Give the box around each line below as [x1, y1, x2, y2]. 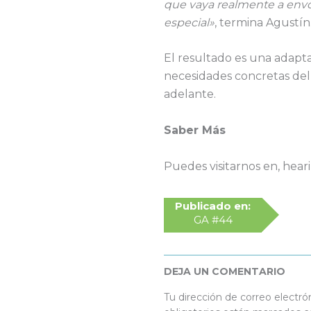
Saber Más [164, 123, 226, 137]
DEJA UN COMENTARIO [164, 264, 285, 278]
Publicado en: [175, 199, 251, 212]
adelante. [164, 87, 216, 101]
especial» [164, 15, 215, 29]
